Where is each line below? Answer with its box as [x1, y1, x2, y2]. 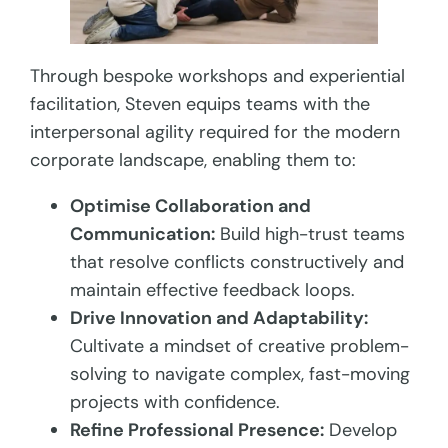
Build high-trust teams [215, 222, 406, 247]
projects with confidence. [70, 390, 281, 415]
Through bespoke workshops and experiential [30, 64, 406, 89]
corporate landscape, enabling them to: [30, 148, 357, 173]
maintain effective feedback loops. [70, 278, 356, 303]
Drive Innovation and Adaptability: [70, 306, 369, 331]
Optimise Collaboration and [70, 194, 312, 219]
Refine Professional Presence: [70, 418, 325, 443]
